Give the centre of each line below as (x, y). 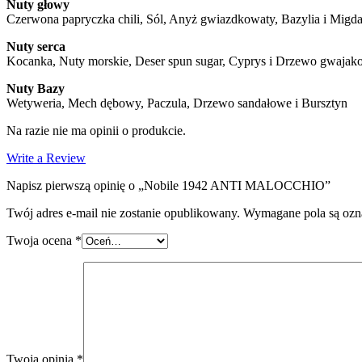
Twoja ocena (41, 240)
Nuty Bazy (36, 88)
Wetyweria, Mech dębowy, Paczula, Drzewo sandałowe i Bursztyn (177, 103)
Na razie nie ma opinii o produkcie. (96, 130)
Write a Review (46, 158)
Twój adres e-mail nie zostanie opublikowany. (123, 213)
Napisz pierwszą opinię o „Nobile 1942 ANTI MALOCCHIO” (168, 185)
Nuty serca (36, 46)
